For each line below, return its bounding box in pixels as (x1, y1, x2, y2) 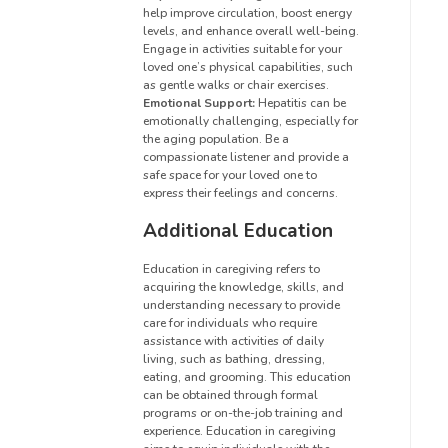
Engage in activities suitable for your (143, 40, 342, 57)
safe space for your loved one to (143, 166, 317, 183)
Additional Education (143, 217, 333, 244)
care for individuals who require (143, 314, 317, 331)
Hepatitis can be (255, 94, 346, 111)
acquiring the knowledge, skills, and (143, 278, 344, 295)
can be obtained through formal (143, 386, 318, 403)
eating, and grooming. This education (143, 368, 351, 385)
